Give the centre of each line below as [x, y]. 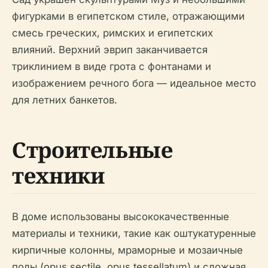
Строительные [92, 150]
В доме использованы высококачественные [121, 217]
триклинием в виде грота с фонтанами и [112, 66]
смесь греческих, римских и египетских [112, 33]
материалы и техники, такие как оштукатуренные [134, 233]
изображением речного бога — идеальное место [134, 83]
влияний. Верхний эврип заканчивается [110, 50]
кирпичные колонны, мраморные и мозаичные [127, 250]
